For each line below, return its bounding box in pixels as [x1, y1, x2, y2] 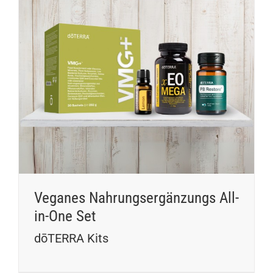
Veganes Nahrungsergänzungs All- [34, 189, 239, 207]
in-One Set [34, 207, 96, 225]
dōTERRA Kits [34, 231, 108, 246]
